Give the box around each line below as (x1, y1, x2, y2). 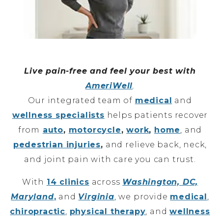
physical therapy (69, 206, 146, 216)
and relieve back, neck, (103, 139, 207, 149)
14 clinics (46, 177, 89, 187)
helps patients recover (104, 110, 208, 120)
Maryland (11, 192, 54, 201)
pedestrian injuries (13, 139, 101, 149)
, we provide (114, 192, 170, 201)
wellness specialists (12, 110, 105, 120)
